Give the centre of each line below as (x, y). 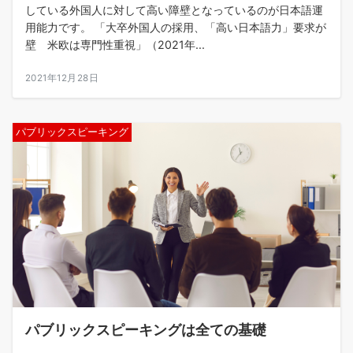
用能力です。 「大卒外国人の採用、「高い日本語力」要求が (176, 27)
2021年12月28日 (62, 78)
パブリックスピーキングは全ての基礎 (146, 329)
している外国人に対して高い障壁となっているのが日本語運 (174, 9)
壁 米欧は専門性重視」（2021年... (115, 44)
